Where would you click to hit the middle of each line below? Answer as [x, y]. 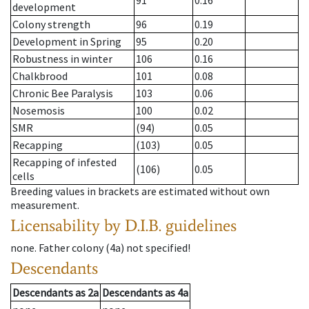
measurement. [45, 205]
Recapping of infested [64, 162]
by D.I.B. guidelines [170, 226]
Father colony [71, 248]
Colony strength [51, 24]
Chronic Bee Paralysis [63, 93]
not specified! [158, 248]
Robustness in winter [62, 59]
